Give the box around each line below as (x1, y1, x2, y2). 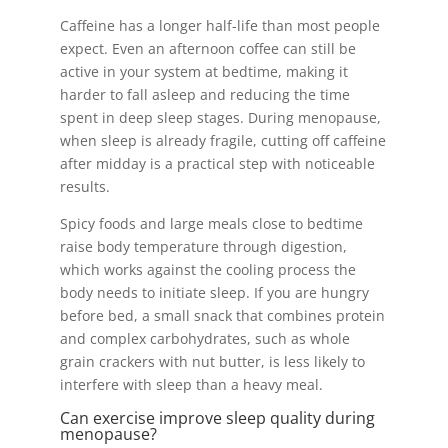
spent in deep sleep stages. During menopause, (59, 108, 381, 127)
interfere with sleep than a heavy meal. (59, 375, 323, 394)
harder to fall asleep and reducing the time (59, 85, 350, 104)
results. (59, 177, 110, 196)
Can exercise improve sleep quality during (59, 407, 375, 429)
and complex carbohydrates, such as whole (59, 329, 350, 348)
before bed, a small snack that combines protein (59, 306, 385, 325)
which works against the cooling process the (59, 260, 356, 279)
